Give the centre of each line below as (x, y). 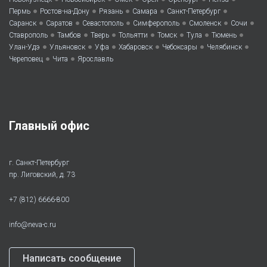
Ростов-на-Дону (65, 12)
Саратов (59, 24)
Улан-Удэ (24, 47)
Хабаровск (136, 47)
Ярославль (95, 59)
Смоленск (205, 24)
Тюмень (224, 35)
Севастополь (103, 24)
